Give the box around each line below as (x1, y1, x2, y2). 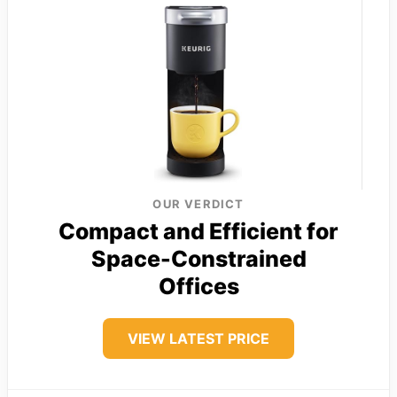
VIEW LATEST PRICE (128, 329, 269, 347)
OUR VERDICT (152, 196, 245, 211)
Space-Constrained (90, 245, 307, 272)
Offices (158, 272, 239, 300)
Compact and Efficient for (58, 217, 339, 245)
